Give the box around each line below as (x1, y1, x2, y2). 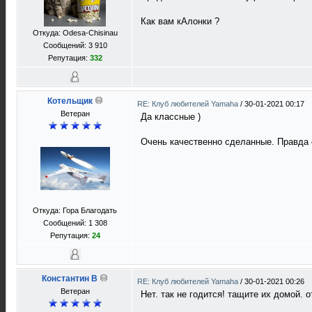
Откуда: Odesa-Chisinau (32, 29, 118, 37)
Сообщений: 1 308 (42, 219, 107, 227)
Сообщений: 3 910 (42, 41, 107, 49)
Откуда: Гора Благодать (33, 206, 117, 214)
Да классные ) (141, 111, 201, 122)
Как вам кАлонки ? (141, 16, 219, 27)
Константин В (42, 274, 97, 283)
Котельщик (47, 96, 93, 106)
